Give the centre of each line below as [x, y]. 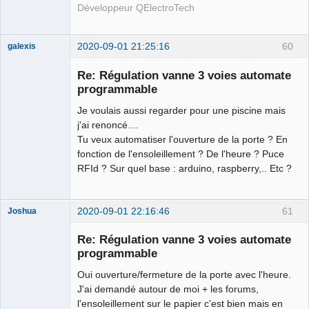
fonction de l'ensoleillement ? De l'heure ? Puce [181, 153]
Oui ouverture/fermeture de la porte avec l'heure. [184, 275]
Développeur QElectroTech [136, 8]
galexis [22, 47]
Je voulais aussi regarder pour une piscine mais [181, 110]
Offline [31, 74]
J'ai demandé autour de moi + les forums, [168, 289]
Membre [23, 59]
